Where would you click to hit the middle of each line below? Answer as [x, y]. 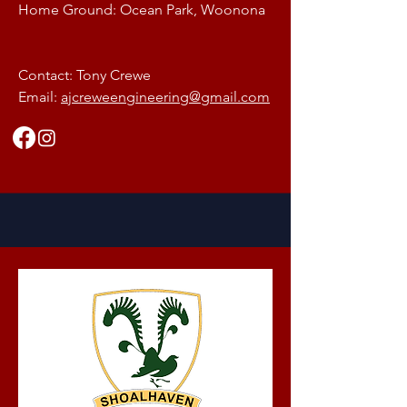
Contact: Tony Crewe [84, 75]
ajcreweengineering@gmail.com [165, 97]
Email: [40, 97]
